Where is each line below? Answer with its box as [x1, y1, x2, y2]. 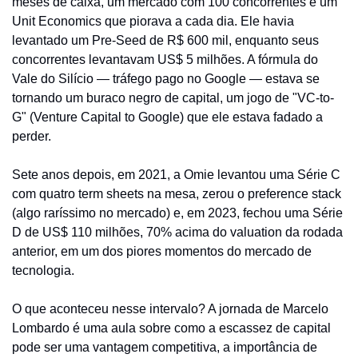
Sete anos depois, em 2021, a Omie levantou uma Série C [12, 168, 340, 181]
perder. [12, 129, 51, 143]
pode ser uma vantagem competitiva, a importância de [12, 340, 317, 354]
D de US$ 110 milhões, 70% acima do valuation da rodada [12, 225, 343, 239]
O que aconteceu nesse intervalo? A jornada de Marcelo [12, 302, 328, 316]
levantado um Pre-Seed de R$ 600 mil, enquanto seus [12, 34, 319, 47]
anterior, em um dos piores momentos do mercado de [12, 245, 312, 258]
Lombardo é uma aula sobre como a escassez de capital [12, 321, 331, 335]
